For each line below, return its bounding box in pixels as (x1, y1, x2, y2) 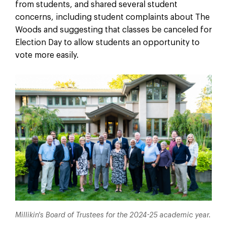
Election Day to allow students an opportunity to (15, 38, 200, 47)
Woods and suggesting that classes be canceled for (15, 25, 212, 34)
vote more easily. (15, 51, 81, 59)
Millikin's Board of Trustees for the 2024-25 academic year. (15, 212, 211, 219)
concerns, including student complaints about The (15, 13, 210, 21)
